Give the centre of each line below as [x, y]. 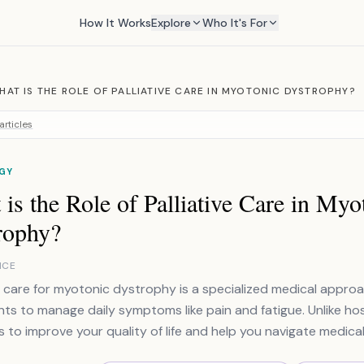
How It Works [115, 23]
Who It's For [234, 23]
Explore [171, 23]
